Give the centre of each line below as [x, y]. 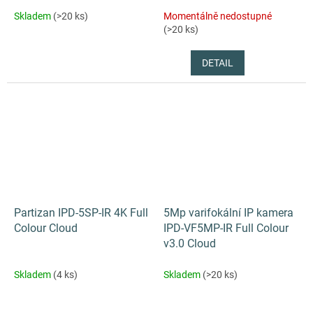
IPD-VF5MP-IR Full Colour [226, 228]
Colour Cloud [46, 228]
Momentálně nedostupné [218, 16]
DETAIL [218, 63]
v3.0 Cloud [190, 243]
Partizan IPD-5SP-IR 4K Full [81, 212]
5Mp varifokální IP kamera [228, 212]
